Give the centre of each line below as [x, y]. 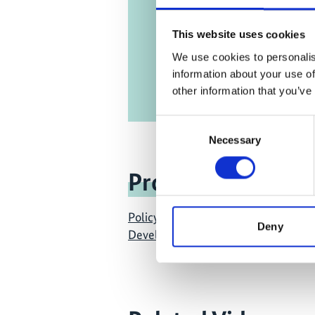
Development [164, 234]
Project [166, 182]
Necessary [235, 140]
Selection [177, 140]
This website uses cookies [238, 34]
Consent [175, 123]
